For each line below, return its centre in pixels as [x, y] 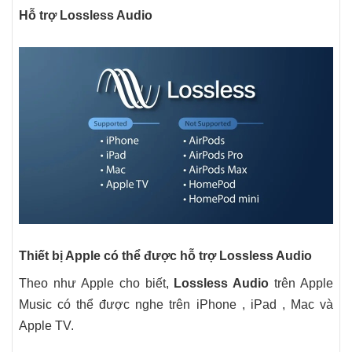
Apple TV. [46, 326]
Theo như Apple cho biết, [97, 283]
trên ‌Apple [301, 283]
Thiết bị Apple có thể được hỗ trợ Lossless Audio [165, 256]
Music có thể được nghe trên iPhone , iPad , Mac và [176, 304]
